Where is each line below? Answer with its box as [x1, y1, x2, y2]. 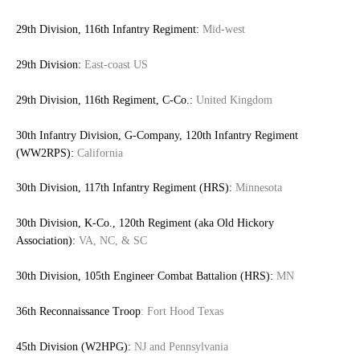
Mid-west [202, 22, 245, 35]
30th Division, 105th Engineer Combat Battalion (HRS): [16, 270, 273, 283]
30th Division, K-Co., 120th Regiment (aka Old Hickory [16, 217, 274, 230]
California [74, 146, 123, 159]
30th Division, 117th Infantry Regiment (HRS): [16, 182, 232, 194]
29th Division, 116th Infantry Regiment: [16, 22, 202, 35]
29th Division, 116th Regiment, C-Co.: [16, 93, 193, 106]
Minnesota [232, 182, 282, 194]
